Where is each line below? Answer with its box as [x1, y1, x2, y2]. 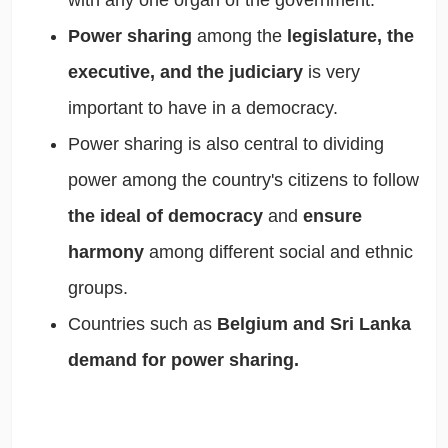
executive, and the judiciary [67, 62, 308, 83]
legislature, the [286, 26, 414, 47]
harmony [67, 242, 149, 263]
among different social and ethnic [148, 242, 413, 263]
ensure [302, 206, 362, 227]
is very [307, 62, 360, 83]
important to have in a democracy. [67, 98, 338, 119]
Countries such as [67, 314, 217, 335]
